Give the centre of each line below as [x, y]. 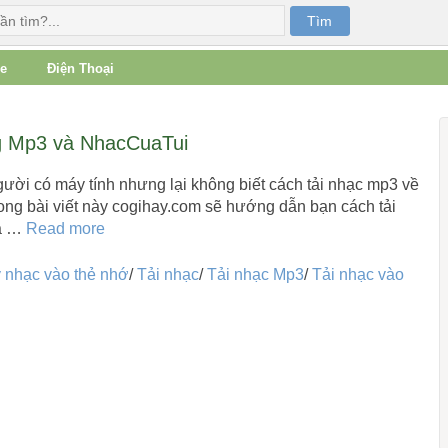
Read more [65, 228]
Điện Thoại [80, 68]
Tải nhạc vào [357, 274]
